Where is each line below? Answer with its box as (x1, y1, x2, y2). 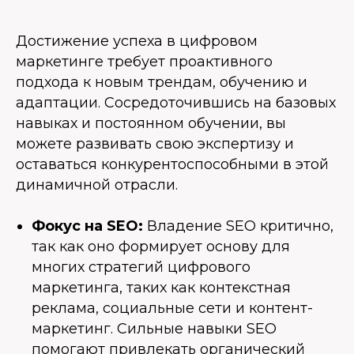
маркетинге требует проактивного (16, 53, 273, 70)
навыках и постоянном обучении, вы (16, 115, 286, 132)
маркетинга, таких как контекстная (32, 279, 291, 296)
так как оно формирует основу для (32, 238, 290, 255)
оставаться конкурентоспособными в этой (16, 156, 329, 173)
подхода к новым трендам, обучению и (16, 73, 307, 91)
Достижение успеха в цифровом (16, 32, 258, 50)
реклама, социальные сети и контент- (32, 299, 313, 317)
